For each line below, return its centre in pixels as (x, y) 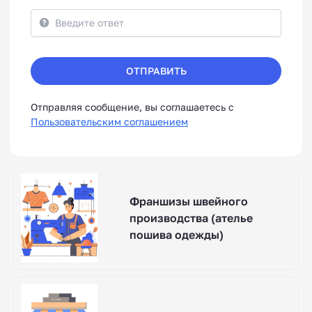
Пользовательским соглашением (109, 122)
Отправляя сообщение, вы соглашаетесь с (132, 107)
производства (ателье (191, 218)
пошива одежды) (176, 235)
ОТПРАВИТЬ (156, 71)
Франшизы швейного (188, 202)
